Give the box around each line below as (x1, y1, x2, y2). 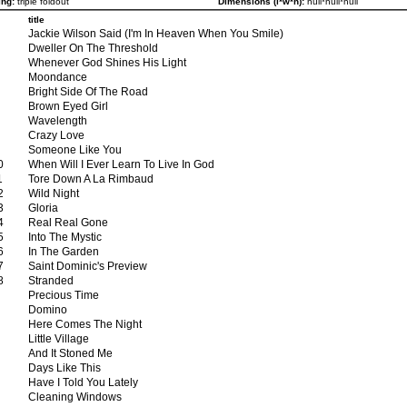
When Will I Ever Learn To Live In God (28, 157, 214, 170)
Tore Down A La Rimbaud (28, 172, 154, 184)
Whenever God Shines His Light (28, 55, 186, 68)
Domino (28, 303, 67, 315)
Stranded (28, 273, 74, 286)
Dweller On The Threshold (28, 41, 158, 54)
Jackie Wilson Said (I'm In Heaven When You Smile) (28, 26, 283, 39)
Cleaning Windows (28, 390, 122, 402)
